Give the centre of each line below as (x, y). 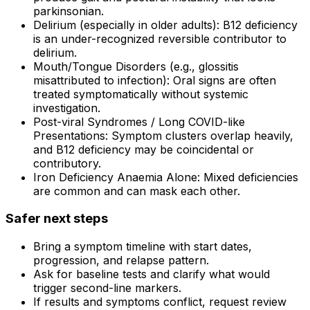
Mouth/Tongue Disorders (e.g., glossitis (136, 66)
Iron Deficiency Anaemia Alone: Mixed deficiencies (166, 177)
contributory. (67, 163)
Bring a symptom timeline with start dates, (143, 246)
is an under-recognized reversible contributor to (160, 38)
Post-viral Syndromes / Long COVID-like (139, 121)
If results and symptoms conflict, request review (160, 301)
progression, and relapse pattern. (121, 260)
